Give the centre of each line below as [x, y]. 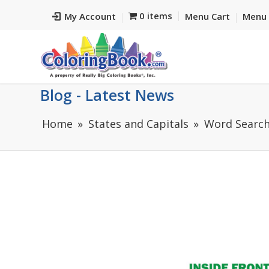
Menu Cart [207, 16]
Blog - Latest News [107, 95]
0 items [156, 16]
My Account [90, 16]
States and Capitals [138, 124]
